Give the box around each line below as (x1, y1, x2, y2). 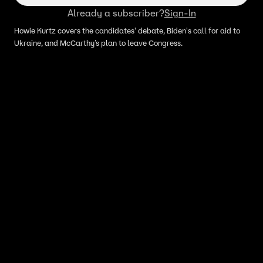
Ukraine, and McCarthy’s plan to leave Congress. (14, 38, 183, 48)
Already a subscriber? (67, 7, 164, 19)
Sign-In (164, 7, 196, 19)
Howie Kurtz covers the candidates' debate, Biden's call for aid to (14, 26, 240, 36)
